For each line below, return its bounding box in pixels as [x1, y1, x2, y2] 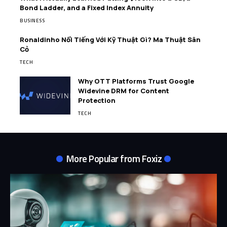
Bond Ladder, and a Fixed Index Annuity [20, 3, 154, 12]
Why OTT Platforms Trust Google [78, 77, 194, 86]
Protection [78, 96, 116, 105]
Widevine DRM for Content [78, 86, 169, 95]
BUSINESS [20, 17, 45, 24]
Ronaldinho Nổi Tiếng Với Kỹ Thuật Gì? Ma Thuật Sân [20, 35, 201, 44]
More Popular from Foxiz [66, 151, 162, 166]
